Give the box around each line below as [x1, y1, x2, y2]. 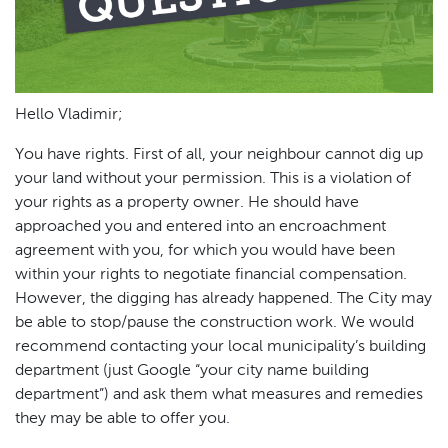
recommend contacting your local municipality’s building [15, 339, 426, 356]
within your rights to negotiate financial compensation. [15, 267, 407, 284]
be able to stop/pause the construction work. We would [15, 315, 414, 332]
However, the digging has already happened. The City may [15, 291, 432, 308]
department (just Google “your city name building [15, 363, 369, 380]
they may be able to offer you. [15, 411, 230, 428]
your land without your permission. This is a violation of [15, 171, 411, 188]
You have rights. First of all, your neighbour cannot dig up [15, 147, 423, 164]
